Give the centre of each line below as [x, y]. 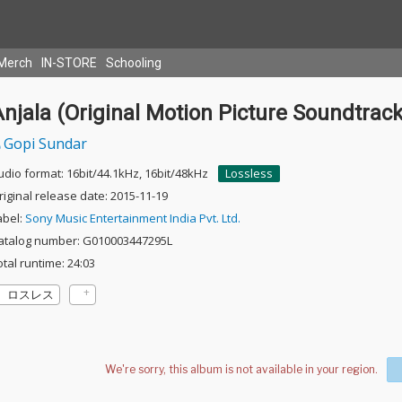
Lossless [249, 173]
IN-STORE [69, 63]
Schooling [134, 63]
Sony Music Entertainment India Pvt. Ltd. [132, 218]
